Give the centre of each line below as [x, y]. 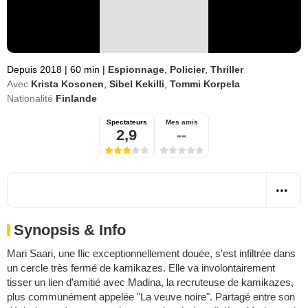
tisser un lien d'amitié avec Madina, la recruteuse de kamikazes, [150, 282]
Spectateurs [126, 122]
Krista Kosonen [67, 84]
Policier [187, 69]
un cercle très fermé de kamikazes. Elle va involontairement [141, 268]
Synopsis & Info [70, 230]
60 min [85, 69]
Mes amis [181, 122]
